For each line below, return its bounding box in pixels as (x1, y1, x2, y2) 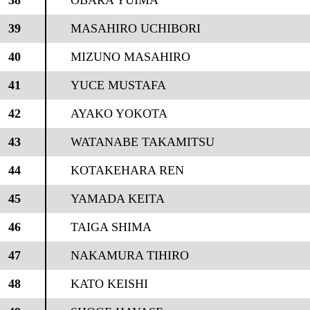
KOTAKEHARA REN (70, 163, 184, 177)
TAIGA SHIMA (70, 220, 152, 234)
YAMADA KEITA (70, 192, 165, 206)
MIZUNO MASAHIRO (70, 50, 190, 64)
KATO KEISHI (70, 277, 148, 291)
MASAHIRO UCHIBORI (70, 21, 201, 35)
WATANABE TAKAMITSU (70, 135, 215, 149)
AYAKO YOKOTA (70, 107, 167, 120)
